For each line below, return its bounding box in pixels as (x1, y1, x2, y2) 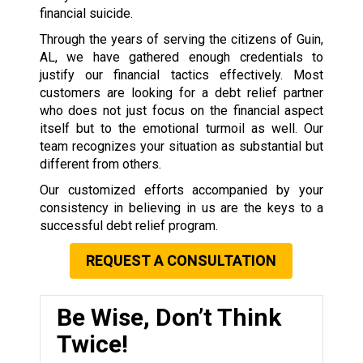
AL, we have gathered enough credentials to (39, 49, 324, 65)
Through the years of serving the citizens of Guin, (39, 31, 324, 47)
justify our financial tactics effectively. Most (39, 66, 324, 83)
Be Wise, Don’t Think (56, 302, 281, 331)
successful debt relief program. (39, 217, 218, 233)
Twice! (56, 329, 128, 358)
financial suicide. (39, 5, 133, 21)
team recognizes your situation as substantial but (39, 138, 324, 154)
